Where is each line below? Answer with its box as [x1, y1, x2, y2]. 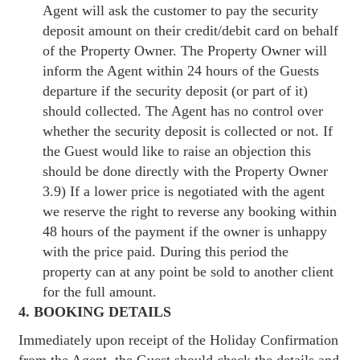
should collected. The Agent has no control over [43, 102, 324, 119]
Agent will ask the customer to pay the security [43, 2, 319, 18]
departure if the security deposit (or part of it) [43, 82, 309, 99]
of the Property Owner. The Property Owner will [43, 42, 328, 59]
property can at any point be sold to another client [43, 263, 334, 280]
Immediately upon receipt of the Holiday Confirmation [18, 331, 339, 348]
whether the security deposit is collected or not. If [43, 122, 333, 139]
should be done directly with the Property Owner [43, 162, 329, 179]
